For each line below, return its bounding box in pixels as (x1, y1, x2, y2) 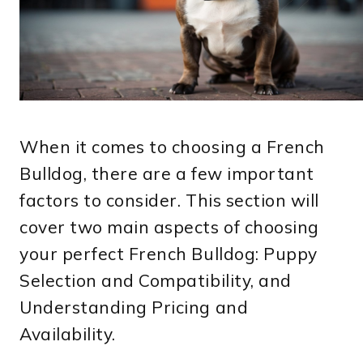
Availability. (19, 322, 116, 344)
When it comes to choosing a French (19, 135, 325, 157)
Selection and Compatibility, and (19, 269, 292, 291)
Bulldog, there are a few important (19, 162, 314, 184)
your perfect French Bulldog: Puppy (19, 242, 318, 264)
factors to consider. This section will (19, 189, 319, 211)
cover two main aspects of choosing (19, 216, 319, 237)
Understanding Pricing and (19, 296, 249, 318)
